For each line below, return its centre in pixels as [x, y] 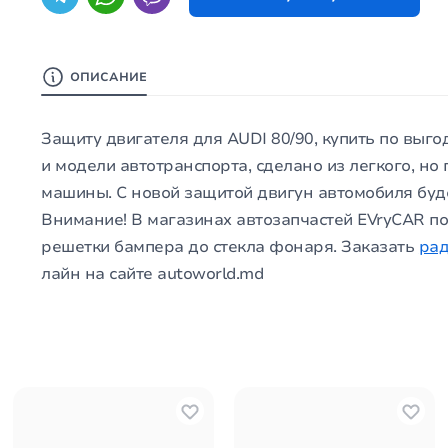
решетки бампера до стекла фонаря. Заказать [230, 247]
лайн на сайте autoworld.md [159, 274]
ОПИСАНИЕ [109, 77]
